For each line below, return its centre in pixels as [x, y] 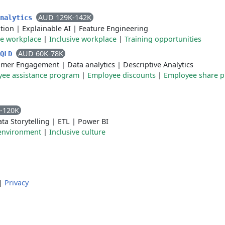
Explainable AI [46, 28]
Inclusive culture [77, 132]
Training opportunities [163, 39]
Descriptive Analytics [158, 65]
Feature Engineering [114, 28]
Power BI [93, 121]
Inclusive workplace [83, 39]
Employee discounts [122, 75]
